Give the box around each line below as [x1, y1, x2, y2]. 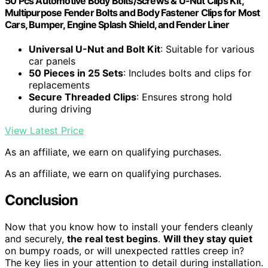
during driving [29, 103, 92, 115]
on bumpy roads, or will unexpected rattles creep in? [5, 244, 244, 257]
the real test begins [67, 232, 158, 245]
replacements [29, 79, 90, 92]
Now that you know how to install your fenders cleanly [5, 220, 253, 233]
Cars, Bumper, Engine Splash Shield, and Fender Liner [5, 18, 230, 31]
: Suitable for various [160, 43, 254, 56]
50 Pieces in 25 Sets [29, 67, 123, 80]
